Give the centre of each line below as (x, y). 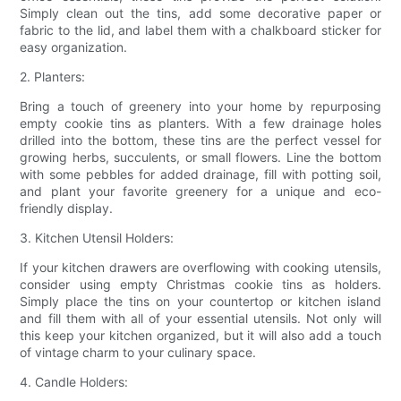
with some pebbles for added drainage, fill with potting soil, (200, 174)
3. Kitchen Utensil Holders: (97, 237)
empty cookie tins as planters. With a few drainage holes (200, 123)
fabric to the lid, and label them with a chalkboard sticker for (200, 30)
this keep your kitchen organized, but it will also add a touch (200, 335)
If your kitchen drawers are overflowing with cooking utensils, (200, 267)
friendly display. (67, 208)
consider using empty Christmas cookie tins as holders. (200, 284)
